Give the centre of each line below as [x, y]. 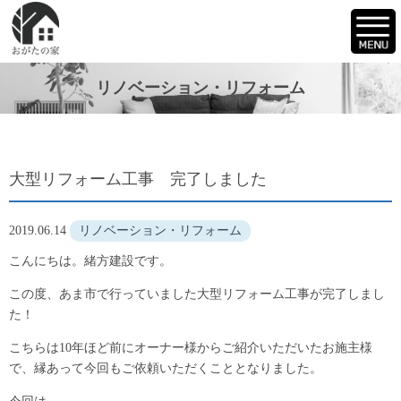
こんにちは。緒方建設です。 [90, 261]
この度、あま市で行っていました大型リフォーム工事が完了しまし [197, 294]
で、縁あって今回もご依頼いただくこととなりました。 [166, 368]
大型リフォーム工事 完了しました [138, 179]
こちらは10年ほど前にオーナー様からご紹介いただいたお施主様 [191, 348]
